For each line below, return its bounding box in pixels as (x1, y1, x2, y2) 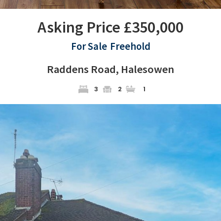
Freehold (110, 39, 150, 53)
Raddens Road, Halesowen (47, 62, 174, 76)
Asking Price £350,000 (37, 17, 184, 37)
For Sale (71, 39, 107, 53)
